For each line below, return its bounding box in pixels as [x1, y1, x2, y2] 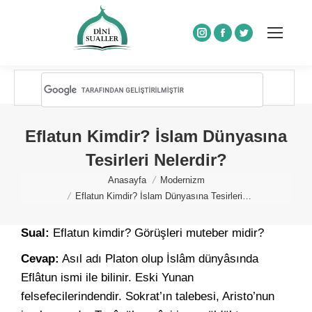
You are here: [21, 175, 90, 188]
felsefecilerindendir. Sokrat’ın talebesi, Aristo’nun [21, 290, 274, 303]
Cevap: [21, 252, 59, 265]
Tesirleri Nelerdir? [85, 150, 227, 169]
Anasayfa [107, 175, 146, 185]
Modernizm [159, 175, 205, 185]
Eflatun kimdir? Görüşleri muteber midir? [49, 226, 264, 240]
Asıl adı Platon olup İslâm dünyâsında [59, 252, 258, 265]
